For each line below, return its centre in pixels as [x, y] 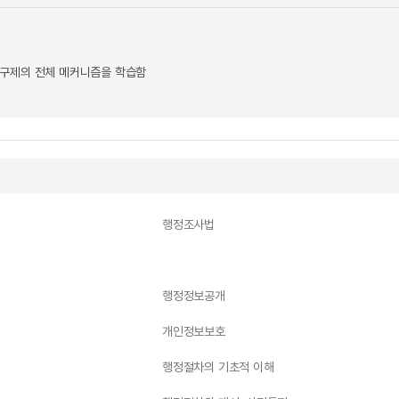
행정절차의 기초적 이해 [218, 367]
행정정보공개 [194, 296]
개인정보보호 [194, 331]
